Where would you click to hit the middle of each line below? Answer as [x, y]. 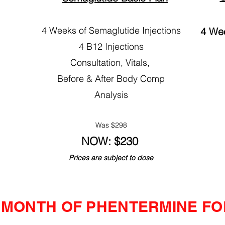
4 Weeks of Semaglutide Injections [111, 30]
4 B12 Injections [111, 46]
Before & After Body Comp [111, 78]
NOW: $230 [111, 141]
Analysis [111, 94]
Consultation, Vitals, [111, 62]
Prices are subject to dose [111, 157]
